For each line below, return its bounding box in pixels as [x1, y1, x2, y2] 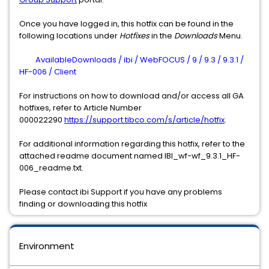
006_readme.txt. [19, 162, 83, 174]
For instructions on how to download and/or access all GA [19, 90, 244, 101]
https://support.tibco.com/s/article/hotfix [64, 114, 225, 125]
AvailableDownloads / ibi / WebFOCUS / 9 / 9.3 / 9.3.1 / [35, 54, 244, 65]
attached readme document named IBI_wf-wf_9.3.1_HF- [19, 150, 240, 162]
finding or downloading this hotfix [19, 198, 147, 210]
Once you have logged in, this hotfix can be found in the [19, 18, 234, 29]
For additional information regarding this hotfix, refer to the [19, 138, 245, 150]
